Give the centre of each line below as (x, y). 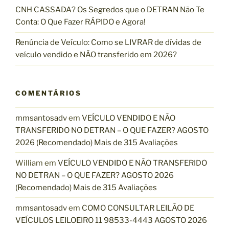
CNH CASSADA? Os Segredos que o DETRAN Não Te (110, 10)
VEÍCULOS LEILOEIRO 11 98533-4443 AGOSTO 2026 (111, 220)
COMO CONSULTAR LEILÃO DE (138, 208)
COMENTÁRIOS (48, 93)
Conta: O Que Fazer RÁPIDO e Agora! (81, 22)
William (29, 163)
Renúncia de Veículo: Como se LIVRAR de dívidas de (108, 43)
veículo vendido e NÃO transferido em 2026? (96, 55)
